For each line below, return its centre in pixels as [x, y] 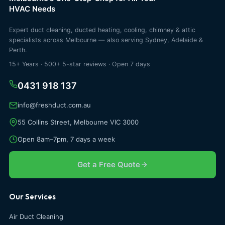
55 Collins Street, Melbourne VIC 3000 [78, 122]
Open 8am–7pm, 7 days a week [66, 139]
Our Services [32, 197]
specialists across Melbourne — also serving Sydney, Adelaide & [106, 40]
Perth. [18, 50]
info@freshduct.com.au [54, 105]
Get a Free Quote [108, 165]
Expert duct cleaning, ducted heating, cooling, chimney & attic [102, 30]
